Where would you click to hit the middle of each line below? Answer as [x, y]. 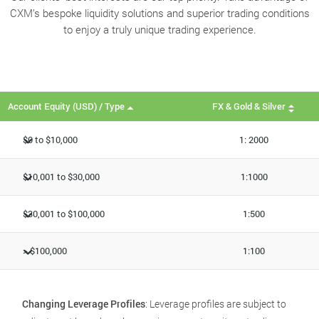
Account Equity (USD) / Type [66, 106]
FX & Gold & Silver [249, 106]
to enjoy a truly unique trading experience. [159, 29]
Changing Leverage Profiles [83, 304]
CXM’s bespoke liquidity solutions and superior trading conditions [159, 13]
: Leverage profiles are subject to [215, 304]
